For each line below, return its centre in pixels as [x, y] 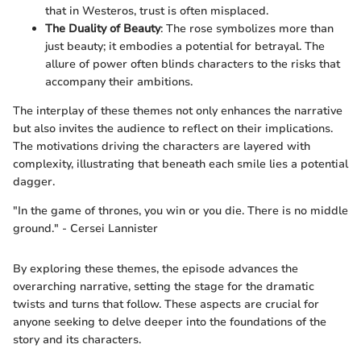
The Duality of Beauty [103, 29]
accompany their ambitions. [119, 82]
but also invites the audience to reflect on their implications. [173, 129]
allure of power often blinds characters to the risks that [193, 64]
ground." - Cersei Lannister [85, 229]
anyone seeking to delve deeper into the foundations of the [170, 322]
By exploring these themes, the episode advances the [156, 269]
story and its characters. [77, 340]
